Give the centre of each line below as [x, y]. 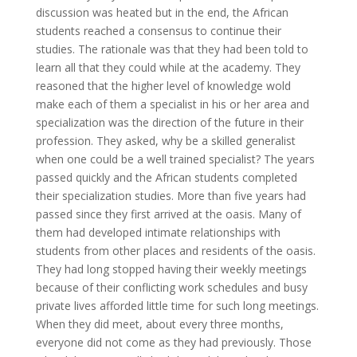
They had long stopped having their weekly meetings [171, 269]
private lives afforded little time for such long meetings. [177, 306]
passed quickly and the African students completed [166, 178]
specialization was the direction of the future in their [169, 123]
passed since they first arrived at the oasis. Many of [168, 214]
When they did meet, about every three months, [159, 324]
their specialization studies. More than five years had [171, 196]
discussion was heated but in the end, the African [162, 13]
